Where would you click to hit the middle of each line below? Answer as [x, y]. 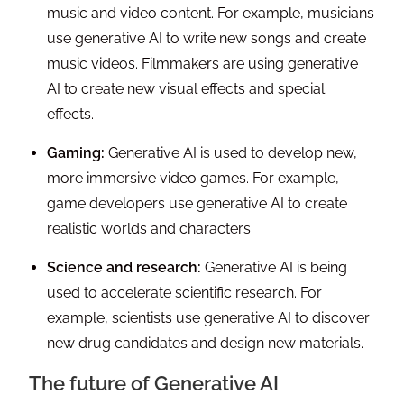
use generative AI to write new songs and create [207, 39]
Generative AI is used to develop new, [231, 153]
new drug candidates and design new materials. [206, 344]
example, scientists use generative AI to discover [209, 318]
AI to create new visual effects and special [186, 89]
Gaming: [76, 153]
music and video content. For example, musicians [211, 14]
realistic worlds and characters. [151, 229]
